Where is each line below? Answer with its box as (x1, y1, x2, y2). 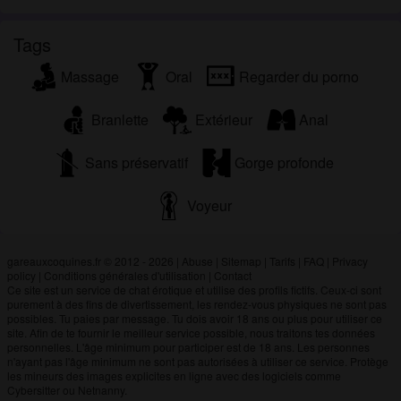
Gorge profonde (235, 151, 334, 173)
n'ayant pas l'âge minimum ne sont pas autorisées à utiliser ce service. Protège (6, 354, 388, 369)
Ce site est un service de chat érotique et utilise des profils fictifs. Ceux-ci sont (6, 282, 381, 297)
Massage (60, 65, 119, 87)
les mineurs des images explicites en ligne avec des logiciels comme (6, 368, 341, 383)
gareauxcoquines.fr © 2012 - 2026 (6, 253, 174, 269)
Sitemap (220, 253, 261, 269)
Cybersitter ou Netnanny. (6, 382, 127, 397)
